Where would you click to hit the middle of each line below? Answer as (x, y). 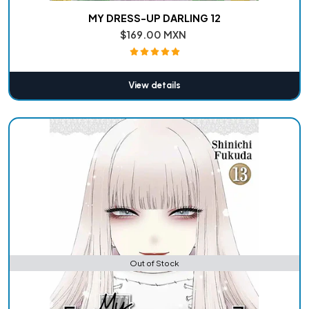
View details (154, 85)
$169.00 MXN (153, 34)
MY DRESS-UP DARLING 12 (154, 18)
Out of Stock (154, 263)
